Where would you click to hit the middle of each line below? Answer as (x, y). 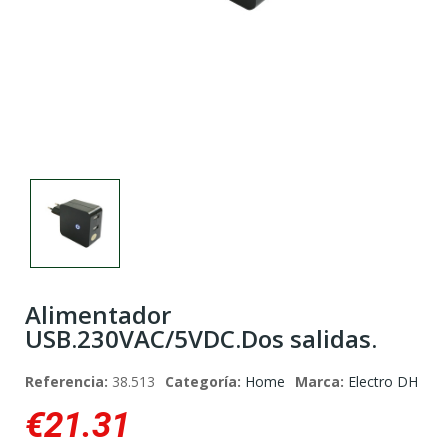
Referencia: (68, 382)
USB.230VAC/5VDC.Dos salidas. (201, 339)
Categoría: (205, 382)
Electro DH (383, 382)
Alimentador (98, 315)
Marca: (321, 382)
